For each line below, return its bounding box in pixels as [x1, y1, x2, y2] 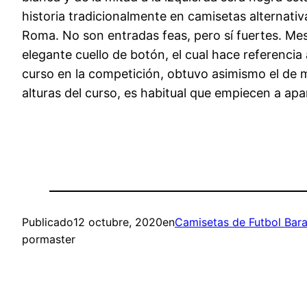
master [40, 232, 75, 247]
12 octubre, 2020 [73, 215, 162, 230]
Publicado [22, 215, 73, 230]
